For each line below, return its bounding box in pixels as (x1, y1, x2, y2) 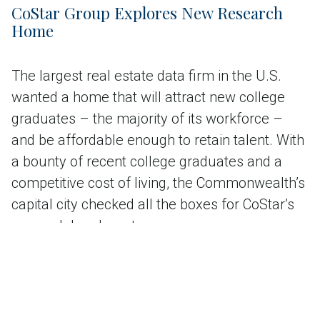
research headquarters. (11, 217, 159, 235)
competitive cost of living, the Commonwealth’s (11, 174, 305, 192)
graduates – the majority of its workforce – (11, 110, 283, 128)
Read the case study (34, 264, 139, 278)
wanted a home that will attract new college (11, 89, 285, 106)
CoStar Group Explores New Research (11, 2, 283, 24)
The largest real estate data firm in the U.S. (11, 67, 281, 85)
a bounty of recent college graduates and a (11, 153, 282, 171)
